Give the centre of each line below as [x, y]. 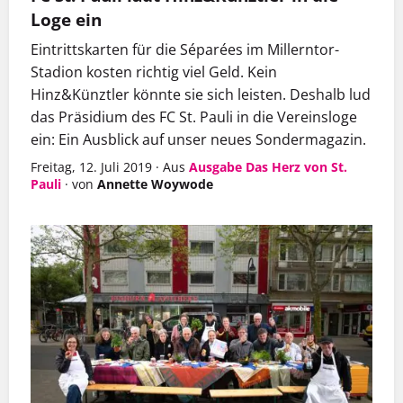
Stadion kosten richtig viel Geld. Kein [154, 72]
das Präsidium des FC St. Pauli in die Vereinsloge [194, 117]
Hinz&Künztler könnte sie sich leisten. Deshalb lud [201, 95]
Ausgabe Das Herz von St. [268, 167]
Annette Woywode [155, 184]
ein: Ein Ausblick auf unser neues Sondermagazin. [198, 140]
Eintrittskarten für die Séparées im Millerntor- [185, 50]
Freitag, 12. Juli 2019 [91, 167]
